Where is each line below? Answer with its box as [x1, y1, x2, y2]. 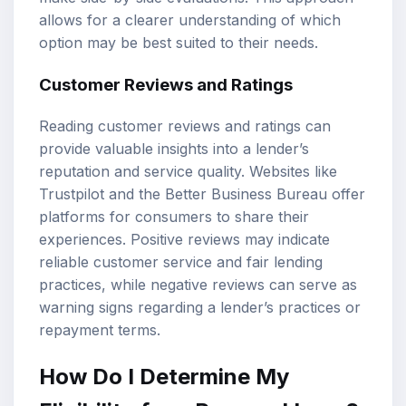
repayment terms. [39, 320, 160, 339]
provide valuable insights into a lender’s [39, 139, 309, 158]
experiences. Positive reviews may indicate [39, 229, 330, 248]
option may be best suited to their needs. [39, 34, 318, 53]
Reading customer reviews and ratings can [39, 116, 331, 135]
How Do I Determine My [39, 362, 289, 390]
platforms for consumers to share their [39, 207, 309, 226]
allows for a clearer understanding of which [39, 11, 341, 30]
